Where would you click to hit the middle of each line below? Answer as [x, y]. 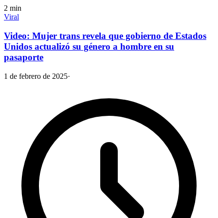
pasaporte [24, 57]
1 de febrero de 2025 [36, 76]
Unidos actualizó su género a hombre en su [89, 46]
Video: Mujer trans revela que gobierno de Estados [105, 36]
